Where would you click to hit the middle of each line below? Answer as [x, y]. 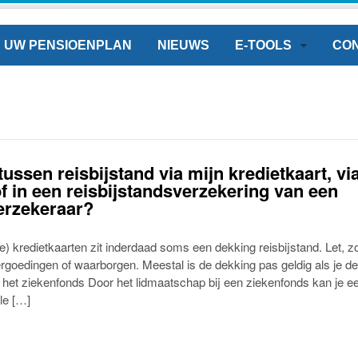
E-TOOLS [264, 45]
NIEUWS [184, 45]
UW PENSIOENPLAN [68, 45]
